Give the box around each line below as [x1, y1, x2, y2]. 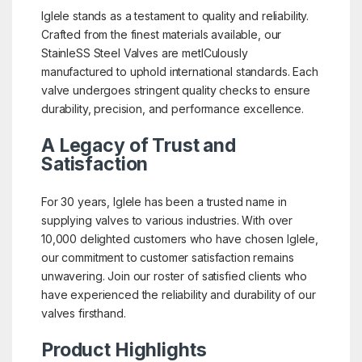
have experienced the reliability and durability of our [40, 287, 316, 301]
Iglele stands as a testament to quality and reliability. [40, 8, 309, 23]
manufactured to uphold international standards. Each [40, 64, 318, 78]
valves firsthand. [40, 305, 126, 320]
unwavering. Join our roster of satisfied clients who [40, 268, 307, 283]
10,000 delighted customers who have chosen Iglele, [40, 231, 318, 246]
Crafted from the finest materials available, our [40, 27, 282, 41]
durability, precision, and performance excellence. [40, 101, 304, 116]
